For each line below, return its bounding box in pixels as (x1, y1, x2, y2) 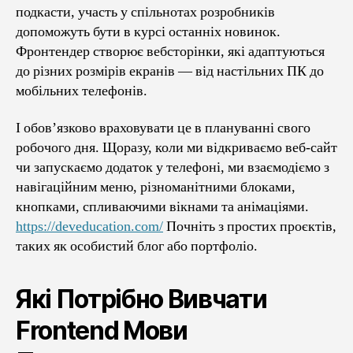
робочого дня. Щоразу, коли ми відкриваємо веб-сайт (16, 139, 337, 157)
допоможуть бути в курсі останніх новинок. (16, 22, 281, 41)
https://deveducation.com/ (16, 217, 163, 236)
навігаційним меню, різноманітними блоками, (16, 178, 295, 196)
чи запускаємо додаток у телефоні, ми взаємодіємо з (16, 158, 329, 176)
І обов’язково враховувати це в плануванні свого (16, 119, 310, 137)
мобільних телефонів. (16, 81, 147, 100)
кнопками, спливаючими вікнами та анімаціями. (16, 198, 309, 216)
